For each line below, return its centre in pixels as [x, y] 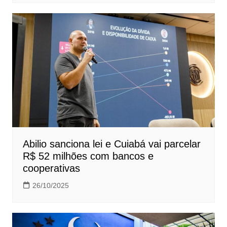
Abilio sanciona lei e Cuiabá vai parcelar [111, 144]
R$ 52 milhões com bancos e [88, 156]
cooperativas [51, 168]
